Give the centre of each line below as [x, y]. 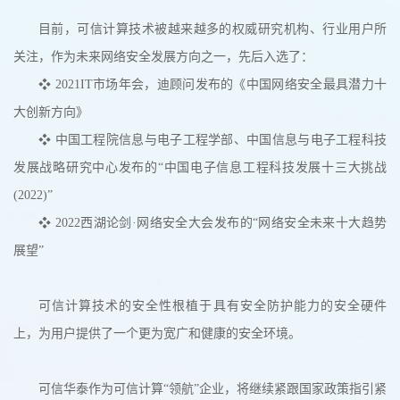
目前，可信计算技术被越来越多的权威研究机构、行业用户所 [212, 29]
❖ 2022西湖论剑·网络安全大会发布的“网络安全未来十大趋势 [212, 223]
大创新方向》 [51, 112]
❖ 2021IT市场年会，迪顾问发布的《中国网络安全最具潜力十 [212, 85]
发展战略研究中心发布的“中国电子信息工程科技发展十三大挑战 [200, 168]
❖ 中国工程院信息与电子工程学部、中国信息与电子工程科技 [212, 140]
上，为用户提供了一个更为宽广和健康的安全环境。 [157, 334]
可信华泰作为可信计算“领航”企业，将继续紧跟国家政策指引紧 [212, 389]
